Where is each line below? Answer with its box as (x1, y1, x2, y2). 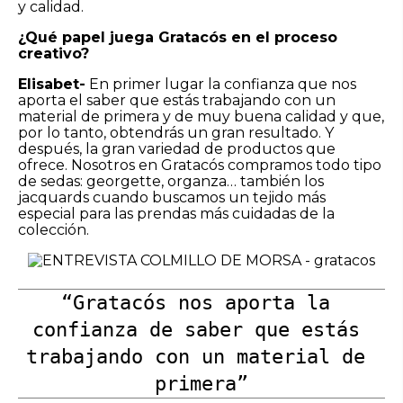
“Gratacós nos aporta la (61, 291, 330, 314)
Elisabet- (18, 75, 85, 93)
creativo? (18, 44, 89, 62)
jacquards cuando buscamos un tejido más (18, 188, 326, 206)
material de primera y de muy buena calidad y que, (18, 107, 384, 125)
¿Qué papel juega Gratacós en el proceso (18, 28, 337, 46)
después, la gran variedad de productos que (18, 139, 336, 157)
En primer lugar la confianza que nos (85, 75, 356, 93)
